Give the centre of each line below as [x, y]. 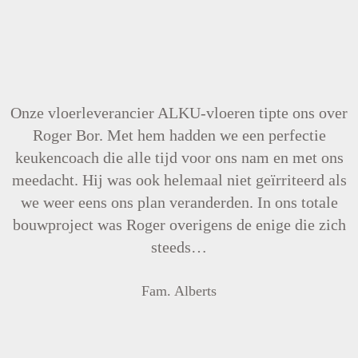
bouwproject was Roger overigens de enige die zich [179, 225]
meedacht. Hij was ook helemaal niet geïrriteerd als [179, 180]
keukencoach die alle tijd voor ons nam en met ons [179, 157]
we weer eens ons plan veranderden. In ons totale [179, 202]
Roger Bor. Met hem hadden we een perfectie [179, 135]
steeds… [179, 247]
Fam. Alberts [179, 291]
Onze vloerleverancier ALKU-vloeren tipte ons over [179, 113]
